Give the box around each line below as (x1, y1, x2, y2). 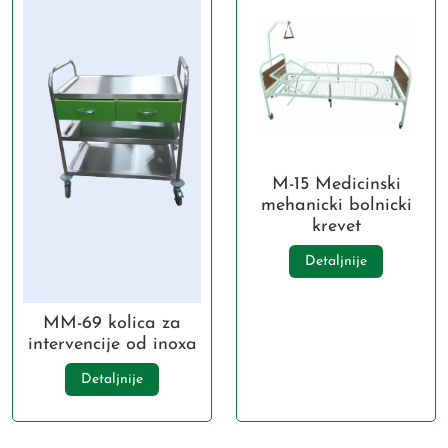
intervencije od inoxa (27, 334, 197, 354)
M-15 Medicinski (271, 175, 401, 195)
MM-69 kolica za (43, 313, 181, 333)
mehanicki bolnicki (260, 196, 412, 216)
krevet (311, 217, 361, 237)
